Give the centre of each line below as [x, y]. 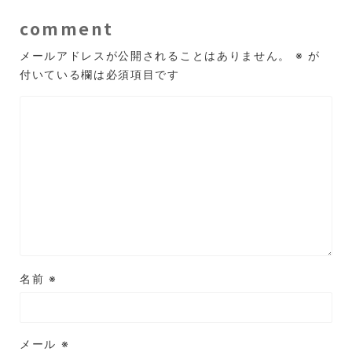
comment [67, 28]
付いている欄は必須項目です [100, 74]
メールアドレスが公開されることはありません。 [155, 55]
